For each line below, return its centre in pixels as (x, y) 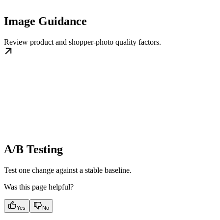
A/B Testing (33, 150)
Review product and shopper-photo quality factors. (82, 42)
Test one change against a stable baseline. (68, 170)
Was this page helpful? (39, 187)
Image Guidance (45, 21)
